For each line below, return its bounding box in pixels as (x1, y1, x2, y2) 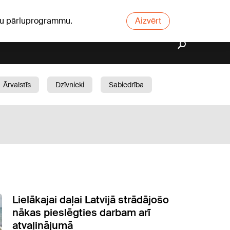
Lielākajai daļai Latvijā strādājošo (12, 193, 169, 206)
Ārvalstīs (3, 80, 31, 89)
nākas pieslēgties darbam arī (12, 206, 150, 219)
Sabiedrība (109, 80, 144, 89)
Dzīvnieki (55, 80, 84, 89)
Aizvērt (135, 15, 161, 26)
